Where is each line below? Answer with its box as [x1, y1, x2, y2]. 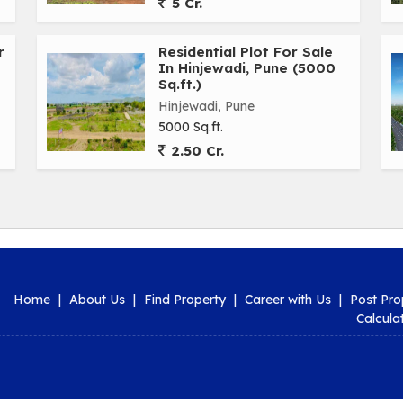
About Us [69, 291, 125, 308]
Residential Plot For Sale [158, 43, 333, 60]
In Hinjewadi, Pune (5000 [158, 59, 336, 76]
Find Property [144, 291, 226, 308]
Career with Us [245, 291, 331, 308]
